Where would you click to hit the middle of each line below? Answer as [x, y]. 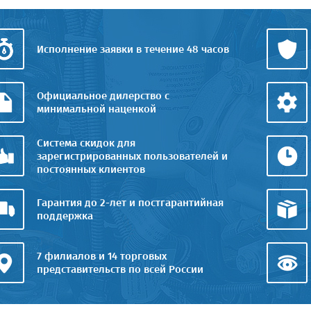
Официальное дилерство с [103, 95]
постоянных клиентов [91, 169]
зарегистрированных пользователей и [132, 156]
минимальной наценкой [96, 109]
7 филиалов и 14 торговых [102, 256]
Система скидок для [86, 143]
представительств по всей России [120, 269]
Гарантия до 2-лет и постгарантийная [130, 202]
